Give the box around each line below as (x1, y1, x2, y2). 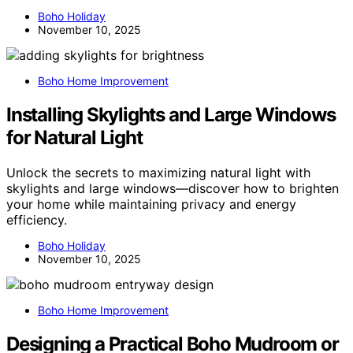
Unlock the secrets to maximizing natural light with (6, 165, 310, 181)
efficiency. (6, 212, 67, 229)
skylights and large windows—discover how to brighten (6, 180, 339, 197)
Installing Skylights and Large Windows (6, 103, 336, 127)
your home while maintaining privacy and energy (6, 196, 296, 213)
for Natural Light (6, 126, 143, 150)
